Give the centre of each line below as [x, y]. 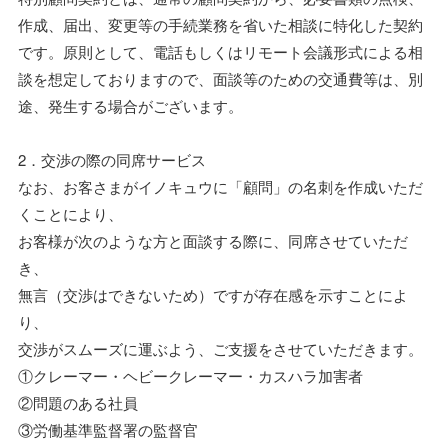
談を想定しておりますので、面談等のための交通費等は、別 [220, 78]
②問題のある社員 [78, 402]
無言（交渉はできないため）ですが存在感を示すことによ [213, 294]
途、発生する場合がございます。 [130, 105]
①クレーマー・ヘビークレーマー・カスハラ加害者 [190, 375]
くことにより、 [70, 213]
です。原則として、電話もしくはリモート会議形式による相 [220, 51]
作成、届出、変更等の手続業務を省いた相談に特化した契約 [220, 24]
